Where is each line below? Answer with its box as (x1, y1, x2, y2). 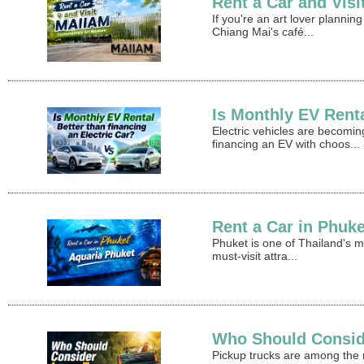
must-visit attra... (212, 249, 298, 263)
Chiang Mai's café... (212, 25, 314, 39)
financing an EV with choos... (212, 137, 361, 151)
